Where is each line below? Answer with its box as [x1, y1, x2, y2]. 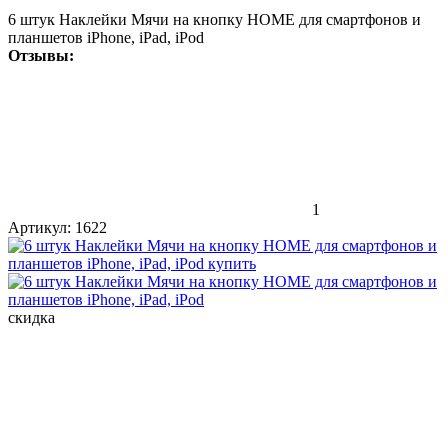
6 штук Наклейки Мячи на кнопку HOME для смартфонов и [8, 10, 421, 28]
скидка [8, 308, 55, 326]
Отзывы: [8, 46, 74, 64]
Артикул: [8, 218, 71, 236]
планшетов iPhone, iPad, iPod [8, 28, 204, 46]
